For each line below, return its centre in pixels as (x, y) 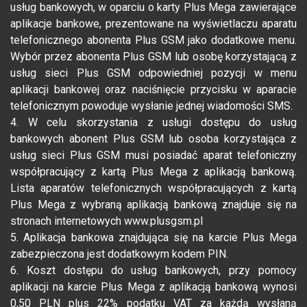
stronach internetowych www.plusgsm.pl (107, 221)
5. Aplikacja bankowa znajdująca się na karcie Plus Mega (153, 238)
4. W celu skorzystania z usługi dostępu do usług (153, 123)
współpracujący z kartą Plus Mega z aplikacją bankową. (153, 172)
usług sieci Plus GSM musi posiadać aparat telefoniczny (153, 156)
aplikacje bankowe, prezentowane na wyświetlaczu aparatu (153, 24)
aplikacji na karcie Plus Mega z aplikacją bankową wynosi (153, 287)
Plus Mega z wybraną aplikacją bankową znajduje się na (153, 205)
